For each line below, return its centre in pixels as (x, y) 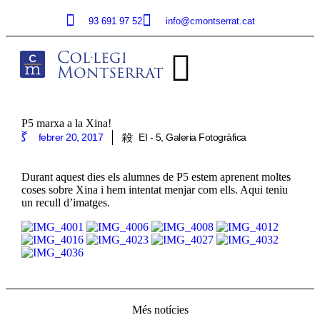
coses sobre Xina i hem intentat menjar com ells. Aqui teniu (154, 189)
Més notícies (160, 309)
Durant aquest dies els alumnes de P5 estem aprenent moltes (156, 176)
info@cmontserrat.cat (210, 21)
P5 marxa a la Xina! (66, 124)
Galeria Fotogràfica (206, 137)
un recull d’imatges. (65, 202)
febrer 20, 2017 (71, 137)
